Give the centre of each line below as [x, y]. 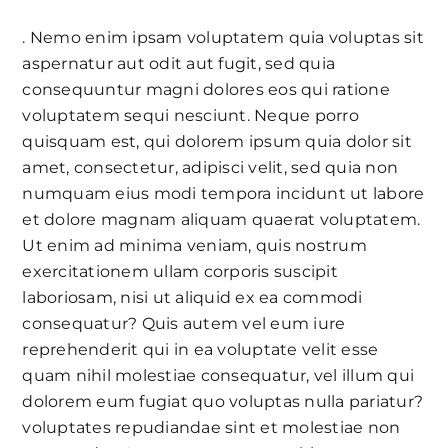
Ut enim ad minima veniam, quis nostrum [194, 245]
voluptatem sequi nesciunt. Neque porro [190, 115]
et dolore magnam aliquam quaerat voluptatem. [221, 219]
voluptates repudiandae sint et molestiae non [211, 427]
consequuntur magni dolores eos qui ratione [206, 89]
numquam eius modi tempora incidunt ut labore [223, 193]
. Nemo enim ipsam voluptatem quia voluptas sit [223, 37]
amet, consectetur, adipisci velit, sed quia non [210, 167]
